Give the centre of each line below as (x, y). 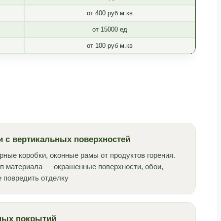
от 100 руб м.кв (110, 46)
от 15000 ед (110, 30)
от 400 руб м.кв (110, 13)
